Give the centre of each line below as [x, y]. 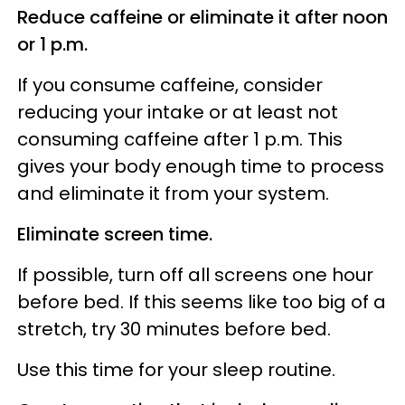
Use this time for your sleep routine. [176, 369]
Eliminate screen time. [117, 234]
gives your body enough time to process [201, 166]
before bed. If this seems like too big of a [202, 301]
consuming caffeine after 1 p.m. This [180, 139]
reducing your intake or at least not [178, 112]
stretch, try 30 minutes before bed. [174, 329]
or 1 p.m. [55, 44]
